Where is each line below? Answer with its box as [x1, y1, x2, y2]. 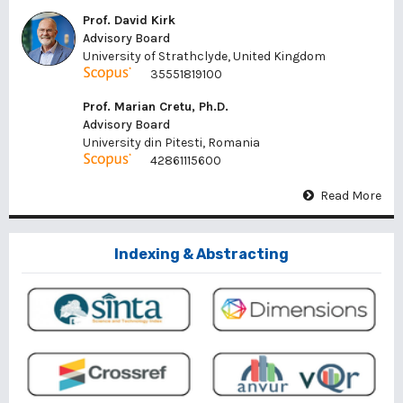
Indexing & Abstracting [114, 246, 289, 264]
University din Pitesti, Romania [83, 135, 260, 151]
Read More [320, 188, 381, 204]
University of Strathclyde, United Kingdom [83, 49, 326, 65]
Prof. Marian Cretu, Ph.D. [83, 99, 228, 115]
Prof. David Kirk [83, 13, 175, 29]
